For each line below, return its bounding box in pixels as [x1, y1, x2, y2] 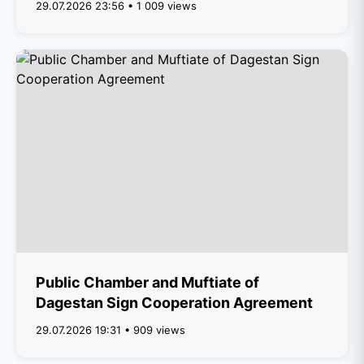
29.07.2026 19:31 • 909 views [36, 323, 185, 336]
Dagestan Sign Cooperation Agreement [36, 294, 313, 311]
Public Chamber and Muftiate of [36, 274, 259, 291]
